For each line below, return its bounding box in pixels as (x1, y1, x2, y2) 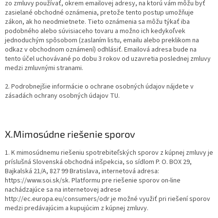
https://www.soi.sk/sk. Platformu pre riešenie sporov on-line (5, 176, 181, 185)
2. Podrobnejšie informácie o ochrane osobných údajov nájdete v (5, 82, 194, 91)
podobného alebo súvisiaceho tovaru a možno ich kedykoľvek (5, 26, 185, 36)
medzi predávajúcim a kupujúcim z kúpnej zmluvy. (5, 203, 148, 213)
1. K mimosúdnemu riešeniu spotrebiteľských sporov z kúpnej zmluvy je (5, 148, 213, 158)
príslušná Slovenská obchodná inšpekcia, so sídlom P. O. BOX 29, (5, 157, 192, 167)
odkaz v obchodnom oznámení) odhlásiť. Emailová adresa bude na (5, 45, 197, 54)
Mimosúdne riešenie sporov (13, 128, 135, 140)
